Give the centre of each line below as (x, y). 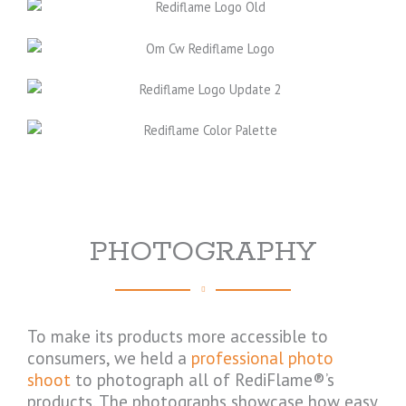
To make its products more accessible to (178, 337)
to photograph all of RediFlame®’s (203, 380)
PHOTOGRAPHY (203, 252)
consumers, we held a (109, 358)
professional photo (262, 358)
